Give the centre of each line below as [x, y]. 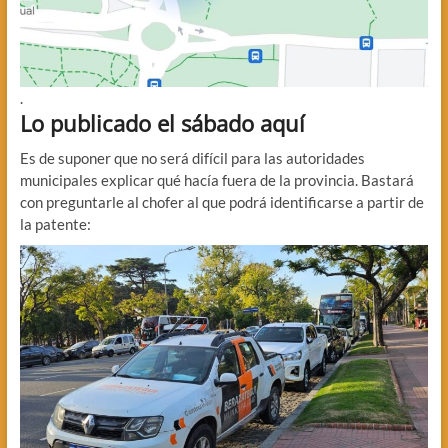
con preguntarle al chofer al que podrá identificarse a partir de [221, 201]
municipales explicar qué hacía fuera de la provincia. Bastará [216, 179]
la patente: [55, 223]
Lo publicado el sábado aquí [162, 122]
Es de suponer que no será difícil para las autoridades [192, 157]
